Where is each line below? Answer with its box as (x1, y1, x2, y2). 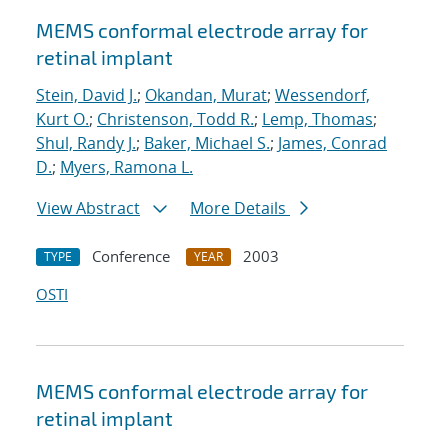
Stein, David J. (36, 84, 137, 107)
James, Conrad (278, 132, 387, 155)
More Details (190, 197, 290, 220)
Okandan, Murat (145, 84, 267, 107)
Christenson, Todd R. (97, 108, 254, 131)
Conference (92, 246, 170, 267)
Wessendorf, (275, 84, 370, 107)
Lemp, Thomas (262, 108, 373, 131)
